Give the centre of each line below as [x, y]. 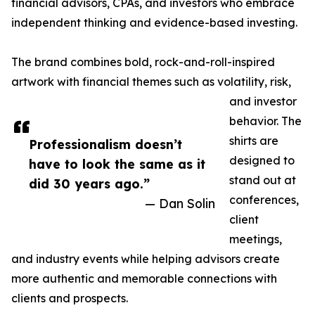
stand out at [263, 180]
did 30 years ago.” [89, 184]
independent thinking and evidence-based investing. [154, 23]
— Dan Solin [180, 204]
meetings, [256, 239]
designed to [262, 161]
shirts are [254, 141]
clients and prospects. [70, 298]
